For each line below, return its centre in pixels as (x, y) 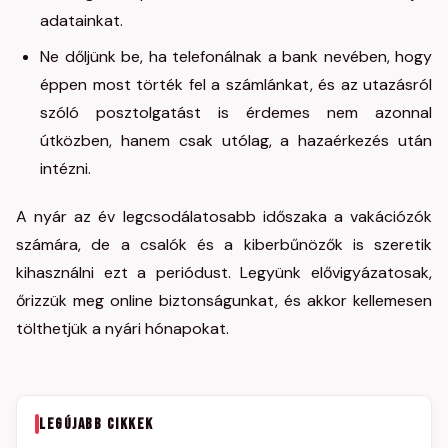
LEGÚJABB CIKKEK (96, 424)
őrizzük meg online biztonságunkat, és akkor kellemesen (224, 300)
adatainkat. (81, 20)
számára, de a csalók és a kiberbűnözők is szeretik (224, 244)
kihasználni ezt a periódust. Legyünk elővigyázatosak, (224, 272)
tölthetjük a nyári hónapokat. (122, 328)
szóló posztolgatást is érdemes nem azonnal (236, 112)
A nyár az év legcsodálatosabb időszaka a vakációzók (224, 216)
